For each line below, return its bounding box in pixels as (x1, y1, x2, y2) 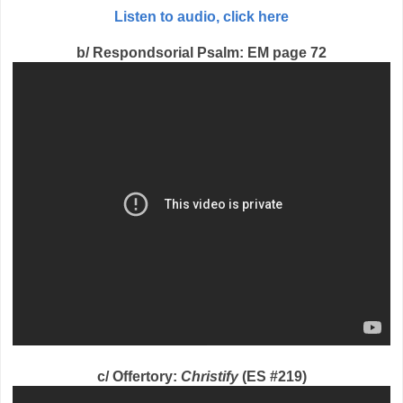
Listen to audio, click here (114, 9, 289, 25)
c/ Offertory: (96, 369, 181, 385)
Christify (180, 369, 238, 385)
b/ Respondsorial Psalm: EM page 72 (76, 45, 327, 61)
